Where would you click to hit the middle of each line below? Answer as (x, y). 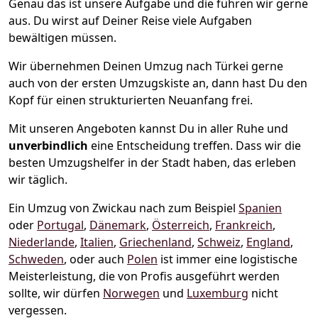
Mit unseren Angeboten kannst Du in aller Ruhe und (148, 128)
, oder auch (95, 259)
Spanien (260, 208)
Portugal (60, 225)
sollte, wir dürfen (56, 293)
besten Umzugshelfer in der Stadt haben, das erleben (152, 162)
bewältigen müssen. (62, 37)
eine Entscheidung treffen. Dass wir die (196, 145)
